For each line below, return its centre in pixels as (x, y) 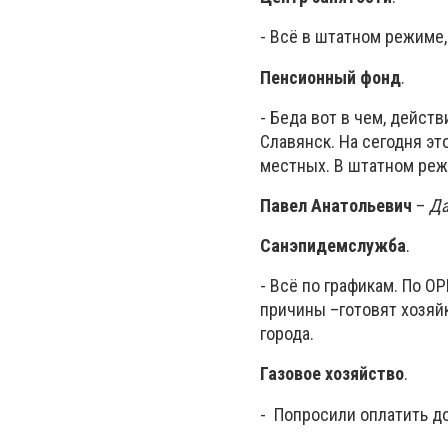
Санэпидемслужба (333, 246)
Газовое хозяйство (332, 374)
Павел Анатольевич (336, 205)
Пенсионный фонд (330, 77)
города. (287, 334)
